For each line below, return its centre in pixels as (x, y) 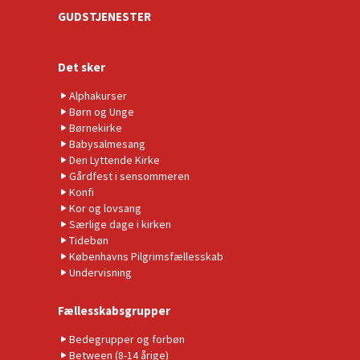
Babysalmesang (107, 143)
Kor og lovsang (105, 208)
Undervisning (100, 272)
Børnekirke (96, 127)
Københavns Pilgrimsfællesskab (146, 256)
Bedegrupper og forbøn (127, 339)
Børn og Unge (102, 111)
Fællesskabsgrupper (114, 310)
